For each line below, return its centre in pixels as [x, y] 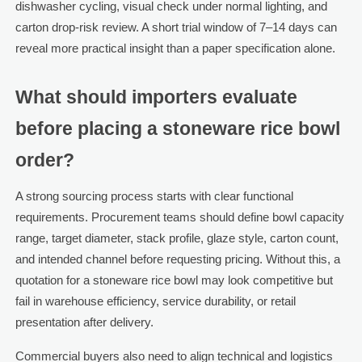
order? [44, 161]
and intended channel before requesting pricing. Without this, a [177, 259]
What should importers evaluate [156, 98]
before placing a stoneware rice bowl [177, 129]
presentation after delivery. [84, 322]
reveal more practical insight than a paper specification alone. [175, 48]
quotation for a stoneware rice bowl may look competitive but [174, 280]
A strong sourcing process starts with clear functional [154, 196]
